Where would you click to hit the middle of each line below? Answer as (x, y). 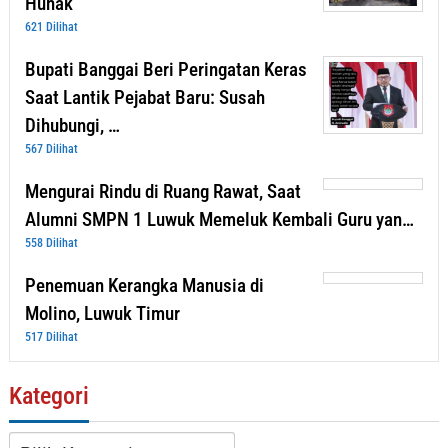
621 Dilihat (51, 26)
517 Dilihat (51, 336)
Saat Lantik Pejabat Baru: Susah (145, 97)
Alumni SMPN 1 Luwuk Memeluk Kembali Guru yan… (219, 219)
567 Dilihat (51, 148)
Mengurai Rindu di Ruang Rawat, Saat (163, 191)
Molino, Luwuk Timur (102, 313)
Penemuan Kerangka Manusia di (144, 285)
